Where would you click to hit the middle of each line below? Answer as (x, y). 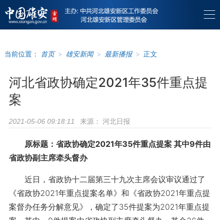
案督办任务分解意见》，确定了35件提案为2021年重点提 (109, 207)
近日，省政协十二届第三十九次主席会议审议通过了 (107, 179)
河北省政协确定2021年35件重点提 (108, 82)
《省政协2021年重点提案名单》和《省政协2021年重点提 (109, 193)
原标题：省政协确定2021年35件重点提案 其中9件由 (117, 144)
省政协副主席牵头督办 (48, 158)
